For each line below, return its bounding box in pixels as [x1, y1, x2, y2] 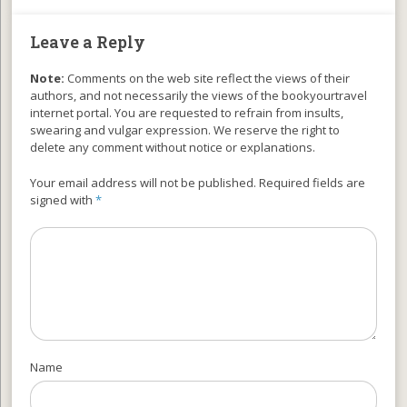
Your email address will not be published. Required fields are [30, 174, 366, 191]
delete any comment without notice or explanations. [30, 138, 316, 155]
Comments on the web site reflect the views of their [65, 69, 351, 86]
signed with [30, 191, 96, 208]
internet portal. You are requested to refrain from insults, [30, 104, 344, 121]
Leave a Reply [30, 30, 146, 53]
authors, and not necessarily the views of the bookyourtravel [30, 86, 368, 104]
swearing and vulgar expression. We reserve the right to [30, 121, 341, 138]
